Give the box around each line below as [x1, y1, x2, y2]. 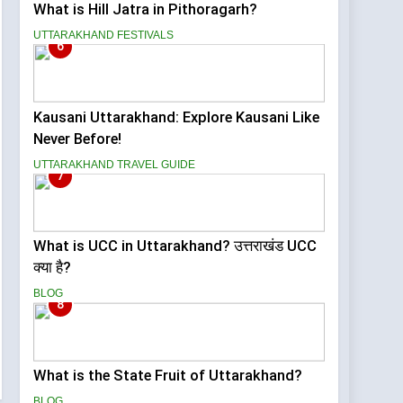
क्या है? [33, 259, 72, 277]
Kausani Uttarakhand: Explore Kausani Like [33, 108, 320, 126]
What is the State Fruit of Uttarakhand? [33, 367, 303, 385]
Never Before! [33, 130, 122, 148]
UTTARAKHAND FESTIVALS [33, 28, 175, 41]
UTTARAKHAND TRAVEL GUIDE [33, 157, 196, 171]
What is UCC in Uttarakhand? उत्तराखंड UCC [33, 237, 318, 255]
